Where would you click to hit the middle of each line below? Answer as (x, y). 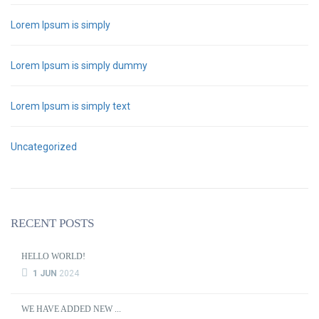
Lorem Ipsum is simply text (70, 106)
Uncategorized (44, 147)
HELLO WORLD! (53, 256)
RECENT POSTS (52, 223)
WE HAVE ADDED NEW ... (71, 309)
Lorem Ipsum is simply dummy (79, 66)
